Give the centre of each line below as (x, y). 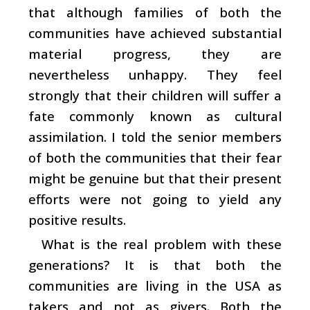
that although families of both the (155, 12)
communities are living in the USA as (155, 285)
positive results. (77, 219)
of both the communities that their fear (155, 157)
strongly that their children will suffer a (155, 95)
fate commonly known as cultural (155, 116)
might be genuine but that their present (155, 178)
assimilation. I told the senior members (155, 136)
